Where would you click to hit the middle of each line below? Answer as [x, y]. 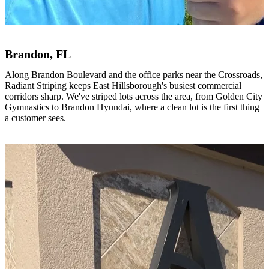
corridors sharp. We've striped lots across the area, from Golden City [134, 96]
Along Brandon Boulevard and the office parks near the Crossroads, [134, 74]
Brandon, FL [38, 55]
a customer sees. [35, 118]
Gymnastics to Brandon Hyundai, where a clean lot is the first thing [132, 107]
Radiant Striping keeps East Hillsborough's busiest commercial [123, 85]
